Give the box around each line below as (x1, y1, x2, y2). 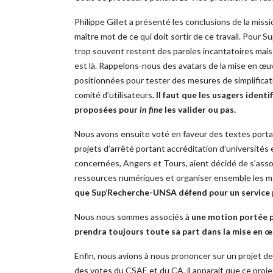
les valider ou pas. (163, 104, 236, 115)
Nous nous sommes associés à (74, 211, 191, 222)
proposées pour (74, 104, 140, 115)
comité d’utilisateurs (74, 90, 152, 101)
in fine (140, 104, 163, 115)
